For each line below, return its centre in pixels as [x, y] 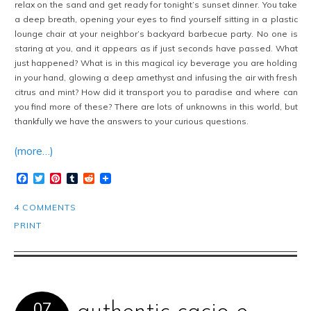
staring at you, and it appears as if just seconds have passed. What [156, 49]
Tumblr [94, 179]
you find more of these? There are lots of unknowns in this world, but [156, 107]
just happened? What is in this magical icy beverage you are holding [156, 63]
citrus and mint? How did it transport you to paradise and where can [156, 92]
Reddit [111, 179]
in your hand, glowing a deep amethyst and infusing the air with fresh [156, 78]
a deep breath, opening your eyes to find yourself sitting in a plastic [156, 19]
